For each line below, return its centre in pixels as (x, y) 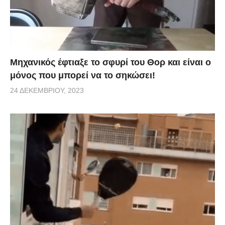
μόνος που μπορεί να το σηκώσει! (83, 75)
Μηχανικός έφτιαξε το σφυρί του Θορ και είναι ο (110, 62)
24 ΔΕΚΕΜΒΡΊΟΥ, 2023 (47, 90)
